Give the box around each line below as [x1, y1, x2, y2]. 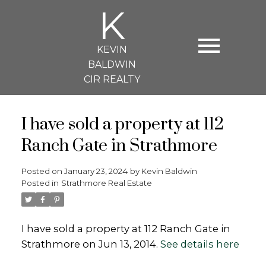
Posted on [21, 166, 64, 176]
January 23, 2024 [64, 166, 128, 176]
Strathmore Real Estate [61, 178, 152, 188]
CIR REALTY [83, 73, 140, 85]
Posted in [21, 178, 59, 188]
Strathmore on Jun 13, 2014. [21, 237, 160, 250]
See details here [160, 237, 239, 250]
